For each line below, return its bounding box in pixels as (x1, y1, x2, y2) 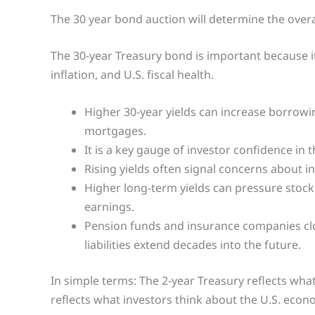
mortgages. (84, 123, 146, 139)
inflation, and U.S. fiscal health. (51, 67, 214, 83)
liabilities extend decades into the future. (84, 237, 301, 252)
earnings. (84, 199, 134, 214)
